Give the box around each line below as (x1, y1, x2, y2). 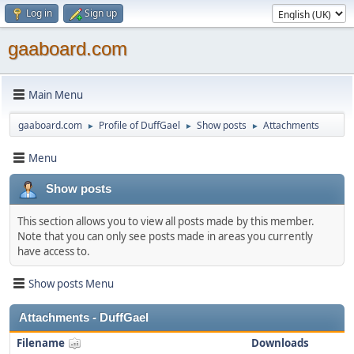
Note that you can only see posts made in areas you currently (17, 229, 313, 243)
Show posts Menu (28, 276, 114, 291)
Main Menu (28, 87, 83, 102)
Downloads (250, 336, 309, 350)
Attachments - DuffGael (19, 311, 149, 324)
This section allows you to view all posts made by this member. (17, 214, 314, 228)
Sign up (85, 6, 117, 20)
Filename (17, 336, 67, 350)
